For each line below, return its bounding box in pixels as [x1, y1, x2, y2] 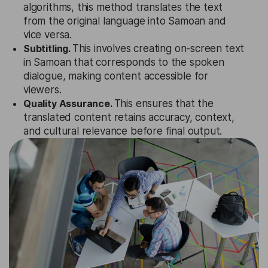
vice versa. [23, 29, 72, 41]
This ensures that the [114, 98, 214, 109]
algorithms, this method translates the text [23, 1, 223, 13]
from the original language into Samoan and [23, 15, 226, 27]
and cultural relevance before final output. [23, 125, 223, 137]
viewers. [23, 84, 62, 96]
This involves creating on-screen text [72, 42, 245, 54]
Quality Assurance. [23, 98, 114, 109]
